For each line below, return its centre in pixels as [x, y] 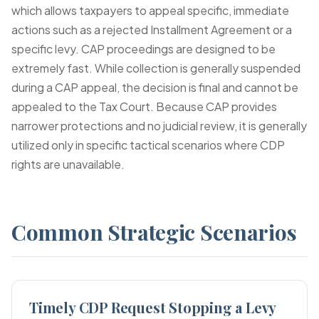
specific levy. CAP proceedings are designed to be [143, 49]
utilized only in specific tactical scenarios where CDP [148, 145]
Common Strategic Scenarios [154, 232]
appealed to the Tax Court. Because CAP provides [144, 106]
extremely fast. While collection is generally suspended [156, 68]
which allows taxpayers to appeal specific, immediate [150, 10]
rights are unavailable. [68, 164]
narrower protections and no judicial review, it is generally [159, 126]
